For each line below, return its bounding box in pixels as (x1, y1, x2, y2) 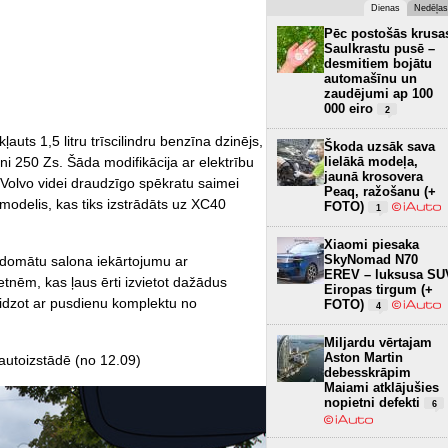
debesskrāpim (324, 364, 411, 380)
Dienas (371, 2, 400, 13)
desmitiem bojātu (324, 55, 432, 71)
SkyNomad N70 (324, 251, 418, 267)
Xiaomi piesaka (324, 236, 419, 252)
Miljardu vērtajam (324, 334, 432, 350)
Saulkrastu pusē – (324, 40, 435, 56)
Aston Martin (324, 349, 403, 365)
